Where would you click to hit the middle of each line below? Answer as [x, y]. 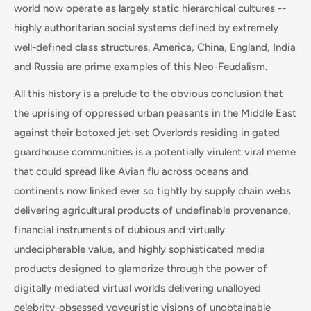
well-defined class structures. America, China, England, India [155, 47]
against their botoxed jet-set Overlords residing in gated [147, 132]
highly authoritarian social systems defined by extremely [146, 28]
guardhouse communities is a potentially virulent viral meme [155, 152]
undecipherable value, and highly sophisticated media [140, 249]
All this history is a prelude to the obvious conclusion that [149, 93]
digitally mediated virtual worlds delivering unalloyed [137, 288]
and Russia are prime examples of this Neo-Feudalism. [141, 67]
